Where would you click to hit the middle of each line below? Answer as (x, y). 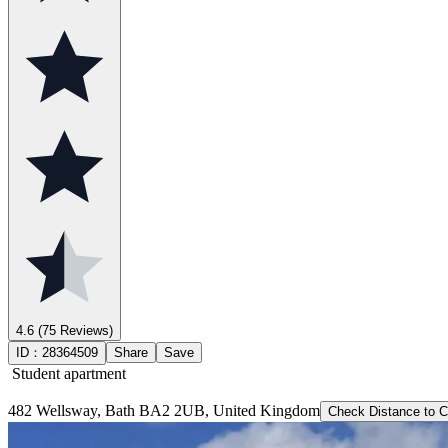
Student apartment (67, 373)
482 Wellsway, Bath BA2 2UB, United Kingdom (164, 410)
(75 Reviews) (73, 330)
